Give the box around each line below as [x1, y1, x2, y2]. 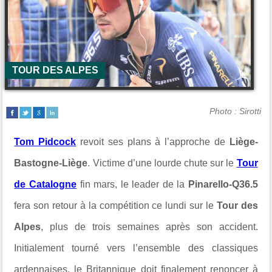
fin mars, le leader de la [80, 179, 188, 189]
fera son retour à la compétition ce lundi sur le [14, 200, 217, 211]
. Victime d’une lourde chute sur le [87, 158, 234, 168]
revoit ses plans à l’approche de [76, 137, 229, 147]
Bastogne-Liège [14, 158, 88, 168]
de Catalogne [14, 179, 76, 189]
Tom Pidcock [14, 137, 76, 147]
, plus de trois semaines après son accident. [41, 222, 258, 232]
